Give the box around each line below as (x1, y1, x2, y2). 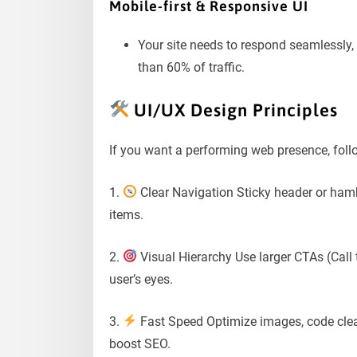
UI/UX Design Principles (129, 100, 339, 121)
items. (109, 206, 143, 222)
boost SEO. (109, 335, 171, 351)
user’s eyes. (109, 271, 173, 287)
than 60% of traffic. (138, 59, 245, 75)
